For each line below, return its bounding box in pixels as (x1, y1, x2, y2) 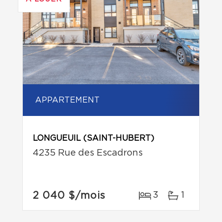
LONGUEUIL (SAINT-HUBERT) (33, 134, 154, 142)
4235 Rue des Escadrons (33, 149, 143, 158)
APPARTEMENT (35, 96, 100, 104)
